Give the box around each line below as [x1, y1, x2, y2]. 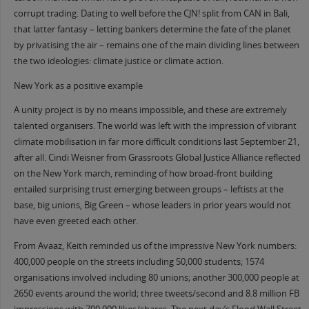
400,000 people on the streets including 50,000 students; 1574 [13, 255, 264, 268]
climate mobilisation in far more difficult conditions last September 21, [13, 136, 299, 148]
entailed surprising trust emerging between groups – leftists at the [13, 183, 283, 196]
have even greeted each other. [13, 215, 138, 228]
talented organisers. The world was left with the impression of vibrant [13, 120, 297, 132]
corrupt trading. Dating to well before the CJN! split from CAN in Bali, [13, 8, 290, 20]
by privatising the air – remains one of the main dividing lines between [13, 39, 299, 52]
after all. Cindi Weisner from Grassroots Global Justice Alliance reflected [13, 152, 301, 164]
